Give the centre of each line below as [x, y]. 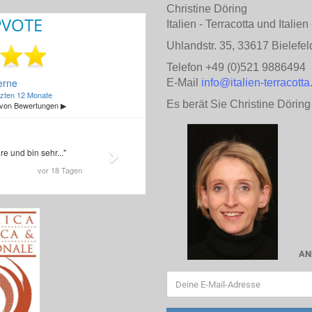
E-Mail [184, 83]
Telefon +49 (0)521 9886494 [236, 67]
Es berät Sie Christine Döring [239, 104]
